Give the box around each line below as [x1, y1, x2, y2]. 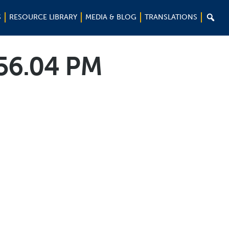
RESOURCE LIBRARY [9, 13, 77, 21]
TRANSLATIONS [145, 13, 197, 21]
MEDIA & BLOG [85, 13, 136, 21]
